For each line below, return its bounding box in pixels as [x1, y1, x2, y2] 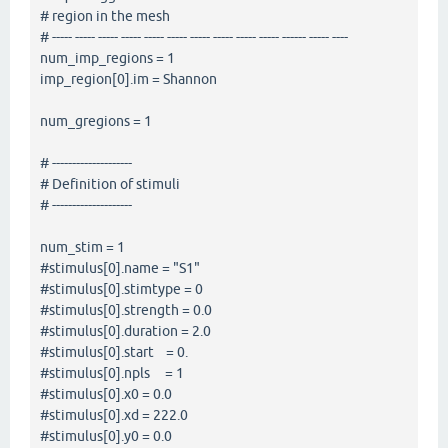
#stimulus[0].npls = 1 [40, 364, 184, 381]
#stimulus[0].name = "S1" [40, 259, 200, 276]
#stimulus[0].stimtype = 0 [40, 280, 203, 297]
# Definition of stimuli [40, 175, 180, 192]
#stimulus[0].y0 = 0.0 [40, 427, 172, 444]
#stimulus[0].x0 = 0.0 [40, 385, 172, 402]
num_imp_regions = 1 [40, 49, 175, 66]
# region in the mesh [40, 7, 170, 24]
